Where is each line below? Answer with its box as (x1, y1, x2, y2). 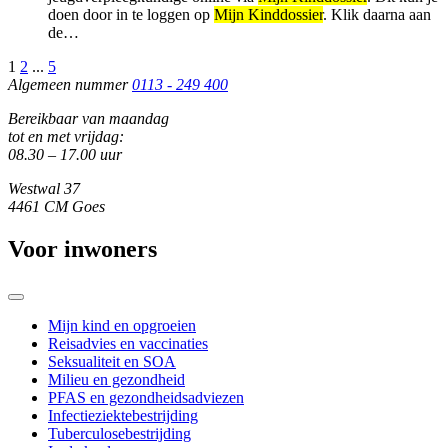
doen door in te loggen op (48, 6, 214, 24)
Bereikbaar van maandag (8, 110, 169, 128)
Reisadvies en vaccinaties (48, 335, 208, 353)
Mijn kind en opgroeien (48, 317, 196, 335)
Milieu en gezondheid (48, 371, 185, 389)
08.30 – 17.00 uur (8, 146, 122, 164)
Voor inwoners (8, 236, 157, 263)
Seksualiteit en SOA (48, 353, 176, 371)
